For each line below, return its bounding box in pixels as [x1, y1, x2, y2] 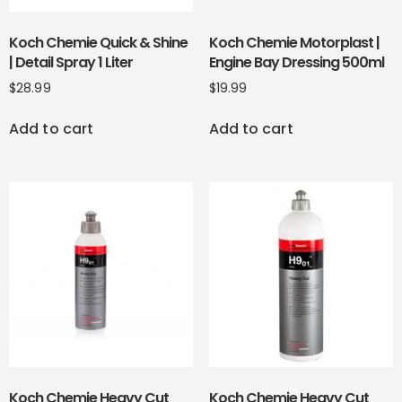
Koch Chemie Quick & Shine [9, 31, 188, 53]
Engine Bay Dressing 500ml [208, 51, 384, 73]
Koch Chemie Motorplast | [208, 31, 380, 53]
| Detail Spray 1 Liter [9, 51, 133, 73]
